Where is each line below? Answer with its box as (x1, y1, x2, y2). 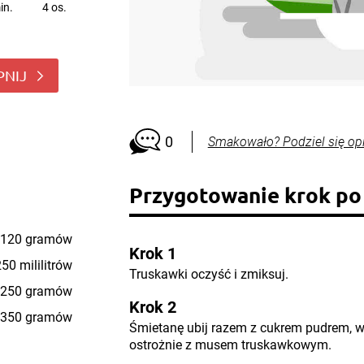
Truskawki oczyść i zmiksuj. (128, 266, 288, 282)
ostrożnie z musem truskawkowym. (128, 337, 331, 353)
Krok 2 (128, 297, 176, 317)
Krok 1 (128, 244, 176, 263)
